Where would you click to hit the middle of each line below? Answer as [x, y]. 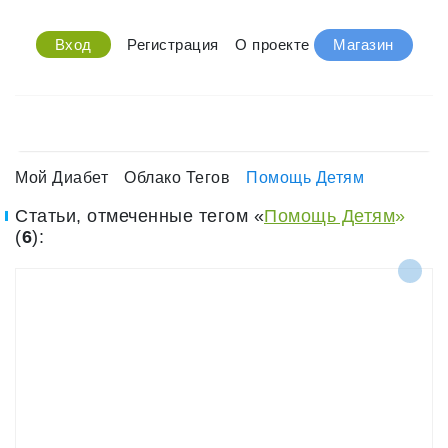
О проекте [272, 44]
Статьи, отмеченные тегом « [139, 216]
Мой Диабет [61, 177]
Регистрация [173, 44]
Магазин [363, 44]
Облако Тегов [177, 177]
